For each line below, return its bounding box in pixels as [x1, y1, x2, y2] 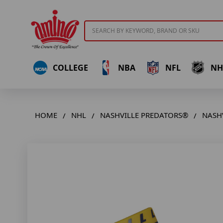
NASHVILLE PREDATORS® [100, 110, 188, 120]
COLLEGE [52, 62, 88, 73]
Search [84, 20, 108, 30]
